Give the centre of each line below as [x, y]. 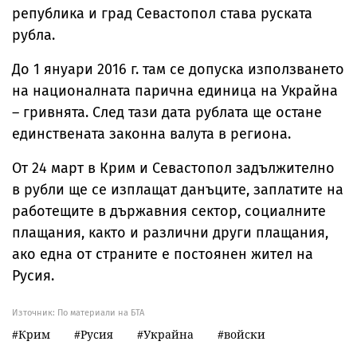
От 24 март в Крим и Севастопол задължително [173, 168]
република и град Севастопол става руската [162, 14]
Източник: [35, 313]
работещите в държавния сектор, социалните [169, 211]
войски [245, 334]
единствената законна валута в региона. [153, 134]
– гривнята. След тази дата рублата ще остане [167, 112]
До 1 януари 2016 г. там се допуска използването [178, 69]
